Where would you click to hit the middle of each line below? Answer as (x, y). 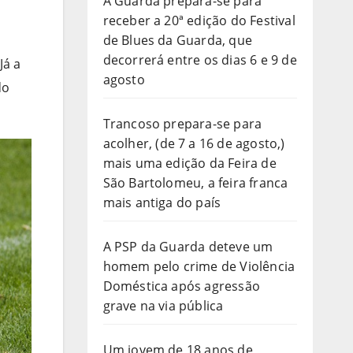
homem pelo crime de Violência (199, 266)
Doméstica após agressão (182, 286)
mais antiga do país (162, 202)
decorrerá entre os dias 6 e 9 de (200, 59)
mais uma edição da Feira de (190, 163)
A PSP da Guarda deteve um (188, 246)
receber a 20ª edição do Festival (199, 20)
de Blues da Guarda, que (178, 40)
